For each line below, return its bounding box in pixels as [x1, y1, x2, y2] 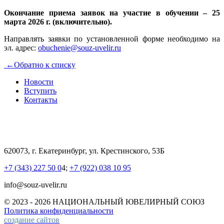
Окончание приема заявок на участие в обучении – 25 [4, 8, 220, 17]
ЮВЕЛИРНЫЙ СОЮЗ [125, 197, 204, 206]
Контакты [24, 95, 57, 104]
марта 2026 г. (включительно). [4, 17, 112, 26]
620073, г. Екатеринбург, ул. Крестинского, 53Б [4, 146, 164, 155]
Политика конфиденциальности [4, 206, 113, 215]
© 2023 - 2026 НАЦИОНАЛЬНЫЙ [4, 197, 125, 206]
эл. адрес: [4, 43, 38, 52]
